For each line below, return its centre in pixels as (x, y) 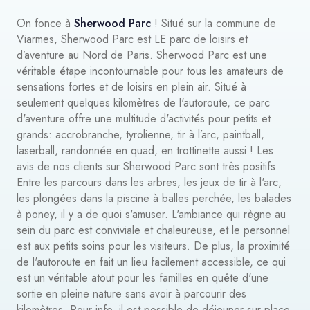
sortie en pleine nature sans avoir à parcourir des (131, 294)
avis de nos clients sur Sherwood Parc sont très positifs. (148, 166)
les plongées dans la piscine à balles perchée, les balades (154, 198)
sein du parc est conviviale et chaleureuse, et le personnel (153, 230)
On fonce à (45, 23)
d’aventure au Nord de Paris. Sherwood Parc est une (142, 55)
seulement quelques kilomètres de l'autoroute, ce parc (143, 103)
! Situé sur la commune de (213, 23)
